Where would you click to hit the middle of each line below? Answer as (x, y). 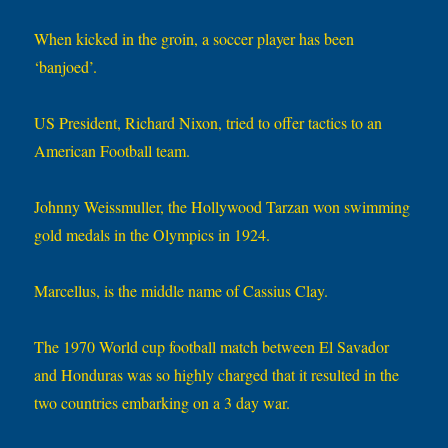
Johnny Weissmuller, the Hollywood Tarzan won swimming (222, 207)
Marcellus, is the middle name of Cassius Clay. (181, 291)
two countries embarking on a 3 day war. (162, 403)
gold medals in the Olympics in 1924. (152, 235)
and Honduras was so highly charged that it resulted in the (217, 375)
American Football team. (112, 151)
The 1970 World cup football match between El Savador (212, 347)
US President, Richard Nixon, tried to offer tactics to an (208, 123)
